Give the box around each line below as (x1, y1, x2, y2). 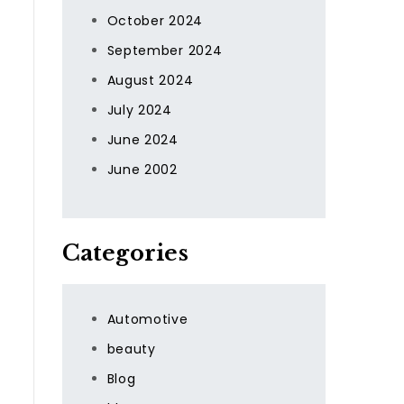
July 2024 (106, 101, 172, 119)
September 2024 (106, 41, 223, 60)
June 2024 (106, 131, 179, 149)
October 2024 (106, 12, 203, 30)
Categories (61, 240, 188, 266)
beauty (106, 340, 156, 358)
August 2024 (106, 71, 194, 89)
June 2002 (106, 161, 178, 179)
